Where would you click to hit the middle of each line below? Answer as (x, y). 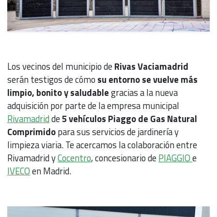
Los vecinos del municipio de (61, 66)
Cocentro (74, 158)
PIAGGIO (175, 158)
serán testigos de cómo (51, 79)
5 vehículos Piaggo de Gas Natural (129, 118)
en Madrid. (51, 171)
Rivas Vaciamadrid (151, 66)
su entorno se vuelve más (147, 79)
